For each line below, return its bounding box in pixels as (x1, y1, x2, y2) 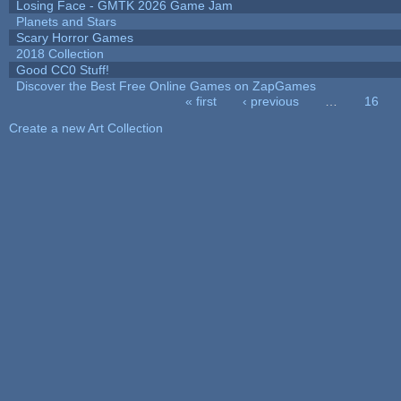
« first (185, 93, 218, 108)
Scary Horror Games (15, 30, 133, 45)
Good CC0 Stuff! (15, 62, 109, 77)
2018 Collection (15, 46, 104, 61)
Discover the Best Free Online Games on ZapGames (15, 78, 316, 93)
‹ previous (243, 93, 300, 108)
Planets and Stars (15, 13, 116, 29)
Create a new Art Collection (8, 120, 163, 135)
